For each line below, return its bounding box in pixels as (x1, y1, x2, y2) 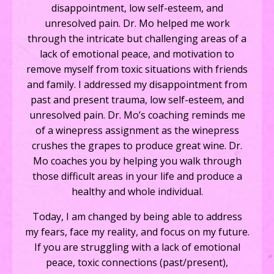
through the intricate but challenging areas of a (28, 31, 246, 45)
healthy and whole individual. (71, 184, 203, 198)
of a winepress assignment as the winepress (35, 123, 239, 137)
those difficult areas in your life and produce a (32, 169, 242, 183)
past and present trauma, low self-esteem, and (30, 92, 244, 106)
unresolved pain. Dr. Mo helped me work (44, 16, 230, 30)
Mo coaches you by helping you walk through (32, 154, 242, 168)
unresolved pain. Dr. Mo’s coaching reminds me (29, 108, 245, 122)
